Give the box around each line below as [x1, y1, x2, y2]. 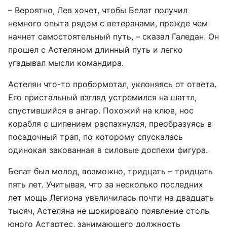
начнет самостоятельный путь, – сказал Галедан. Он [8, 31, 219, 42]
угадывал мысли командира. [8, 58, 124, 68]
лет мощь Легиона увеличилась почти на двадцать [8, 193, 214, 203]
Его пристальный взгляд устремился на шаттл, [8, 92, 197, 102]
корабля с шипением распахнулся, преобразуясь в [8, 119, 212, 129]
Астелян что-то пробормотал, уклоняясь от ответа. [8, 79, 216, 89]
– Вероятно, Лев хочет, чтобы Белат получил [8, 5, 187, 15]
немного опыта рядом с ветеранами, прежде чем [8, 18, 208, 28]
